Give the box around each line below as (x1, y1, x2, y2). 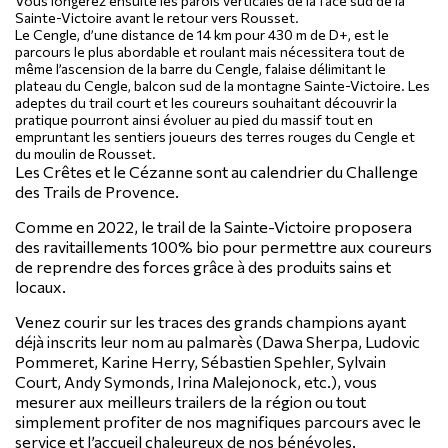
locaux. (15, 276, 66, 296)
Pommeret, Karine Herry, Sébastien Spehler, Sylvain (15, 351, 386, 371)
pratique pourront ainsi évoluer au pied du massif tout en (15, 110, 373, 128)
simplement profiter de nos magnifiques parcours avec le (15, 411, 421, 431)
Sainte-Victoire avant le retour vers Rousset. (15, 8, 299, 26)
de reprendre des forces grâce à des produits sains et (15, 256, 391, 276)
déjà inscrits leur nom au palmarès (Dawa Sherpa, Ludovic (15, 331, 420, 351)
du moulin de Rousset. (15, 144, 156, 162)
